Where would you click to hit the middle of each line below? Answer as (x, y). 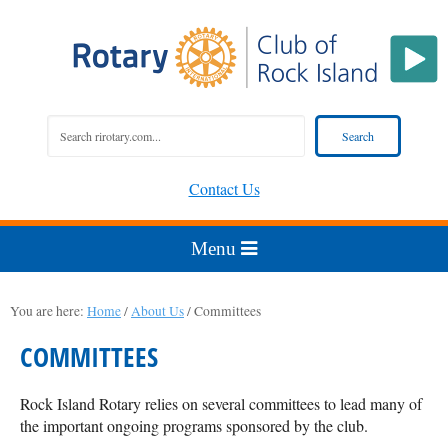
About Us (157, 311)
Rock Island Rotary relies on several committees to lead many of (221, 403)
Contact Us (224, 188)
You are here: (48, 311)
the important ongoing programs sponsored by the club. (194, 425)
